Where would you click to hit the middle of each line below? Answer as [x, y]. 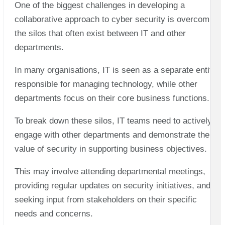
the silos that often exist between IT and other [100, 33]
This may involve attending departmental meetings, [110, 171]
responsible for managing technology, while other [106, 84]
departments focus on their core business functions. [112, 98]
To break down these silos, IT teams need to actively [113, 121]
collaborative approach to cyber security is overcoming [117, 19]
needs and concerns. [53, 213]
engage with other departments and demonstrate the [112, 135]
